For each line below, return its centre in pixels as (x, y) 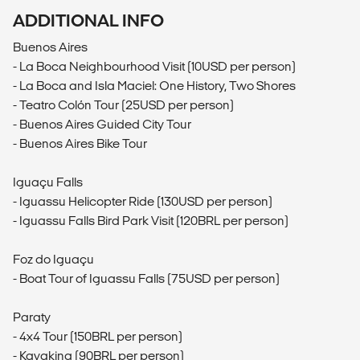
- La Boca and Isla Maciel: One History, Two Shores (154, 86)
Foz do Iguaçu (53, 260)
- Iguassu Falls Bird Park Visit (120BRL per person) (151, 221)
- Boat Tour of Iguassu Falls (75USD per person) (146, 279)
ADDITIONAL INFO (88, 21)
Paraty (32, 317)
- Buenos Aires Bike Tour (80, 144)
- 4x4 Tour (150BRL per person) (98, 337)
